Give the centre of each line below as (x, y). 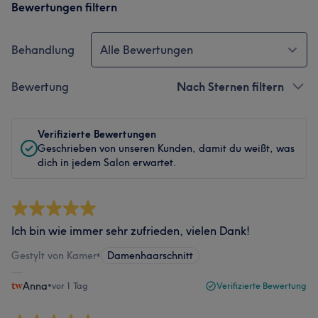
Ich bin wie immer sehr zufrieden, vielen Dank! (131, 231)
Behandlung (43, 50)
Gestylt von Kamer (54, 256)
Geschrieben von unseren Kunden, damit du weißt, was (166, 148)
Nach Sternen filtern (230, 87)
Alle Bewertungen (147, 50)
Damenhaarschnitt (150, 256)
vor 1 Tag (70, 286)
